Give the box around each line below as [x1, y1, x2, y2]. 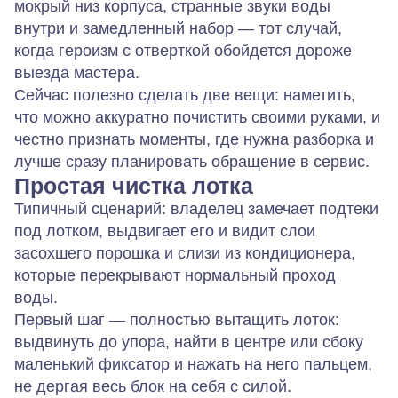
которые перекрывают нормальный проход [14, 267, 336, 284]
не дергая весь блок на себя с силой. [14, 378, 291, 395]
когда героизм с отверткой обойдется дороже [14, 42, 352, 60]
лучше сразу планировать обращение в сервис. [14, 153, 370, 171]
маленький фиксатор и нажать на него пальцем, [14, 355, 372, 373]
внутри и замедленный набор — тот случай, [14, 20, 342, 37]
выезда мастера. [14, 64, 139, 82]
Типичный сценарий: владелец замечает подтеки [14, 200, 378, 218]
